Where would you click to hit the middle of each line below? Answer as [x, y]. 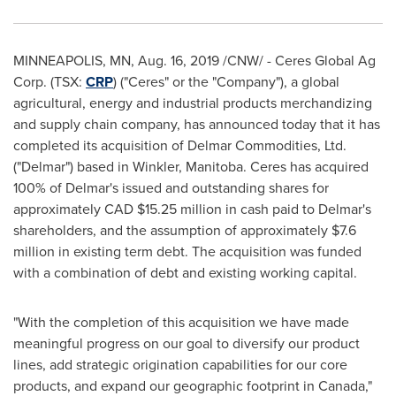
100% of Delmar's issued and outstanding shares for [171, 188]
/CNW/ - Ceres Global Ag [297, 61]
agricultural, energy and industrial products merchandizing [193, 103]
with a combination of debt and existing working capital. [185, 273]
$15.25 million [179, 209]
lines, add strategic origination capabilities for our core [180, 365]
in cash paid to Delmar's [297, 209]
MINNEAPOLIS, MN [72, 61]
